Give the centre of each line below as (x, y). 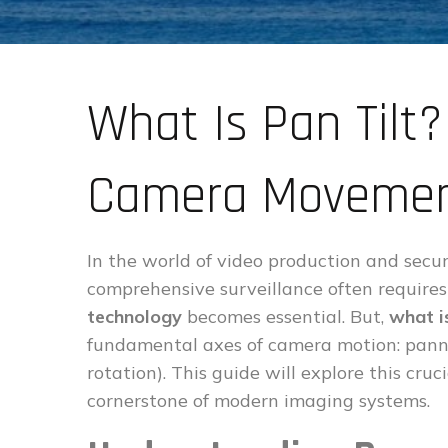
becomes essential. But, (285, 316)
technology (134, 316)
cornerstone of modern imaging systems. (258, 400)
